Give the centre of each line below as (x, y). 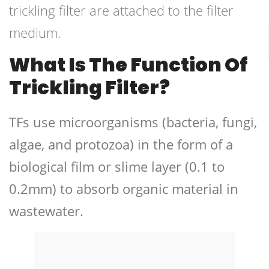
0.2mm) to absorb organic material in (124, 189)
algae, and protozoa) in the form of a (121, 144)
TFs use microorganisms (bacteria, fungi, (133, 122)
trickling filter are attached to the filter (121, 11)
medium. (35, 33)
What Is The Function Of (128, 65)
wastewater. (46, 211)
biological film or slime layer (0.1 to (117, 167)
